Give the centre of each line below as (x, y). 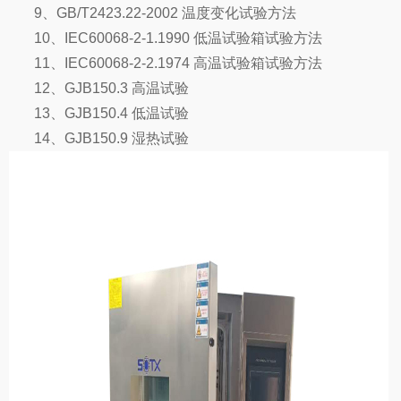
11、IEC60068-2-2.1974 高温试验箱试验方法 (178, 64)
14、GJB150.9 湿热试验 (111, 139)
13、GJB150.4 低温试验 (111, 114)
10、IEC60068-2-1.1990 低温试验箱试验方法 (178, 38)
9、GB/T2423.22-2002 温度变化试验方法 (165, 13)
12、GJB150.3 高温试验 (111, 89)
